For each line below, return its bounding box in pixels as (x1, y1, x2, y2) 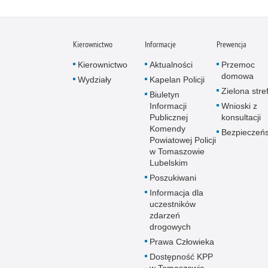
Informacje (145, 39, 176, 50)
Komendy (150, 124, 185, 134)
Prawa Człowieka (150, 237, 214, 247)
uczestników (150, 199, 196, 209)
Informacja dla (150, 188, 203, 198)
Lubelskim (150, 158, 188, 168)
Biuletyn (150, 90, 179, 100)
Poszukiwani (150, 173, 196, 183)
